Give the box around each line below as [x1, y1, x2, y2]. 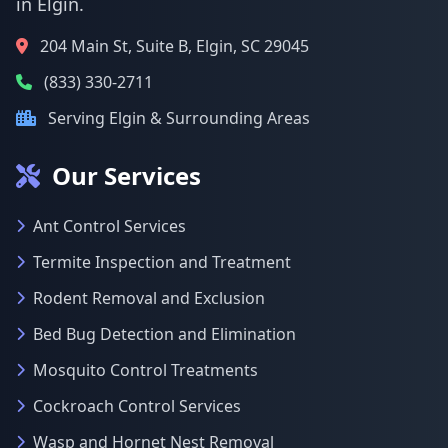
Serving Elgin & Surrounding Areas [48, 107, 310, 129]
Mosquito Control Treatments [33, 359, 258, 381]
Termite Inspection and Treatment [33, 251, 291, 273]
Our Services [52, 159, 201, 192]
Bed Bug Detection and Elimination [33, 323, 296, 345]
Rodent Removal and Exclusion [33, 287, 265, 309]
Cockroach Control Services [33, 395, 241, 417]
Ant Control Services [33, 215, 186, 237]
